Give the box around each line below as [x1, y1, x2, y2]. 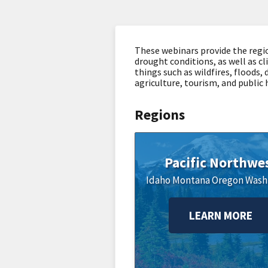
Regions [135, 106, 185, 123]
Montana [172, 173, 210, 187]
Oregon [211, 173, 243, 187]
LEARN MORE [188, 208, 252, 223]
